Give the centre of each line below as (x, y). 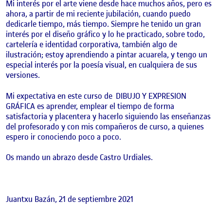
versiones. (23, 75)
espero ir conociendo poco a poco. (64, 136)
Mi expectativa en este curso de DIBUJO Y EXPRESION (96, 96)
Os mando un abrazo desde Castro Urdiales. (79, 157)
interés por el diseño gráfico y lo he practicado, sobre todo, (105, 34)
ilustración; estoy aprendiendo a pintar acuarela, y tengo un (107, 55)
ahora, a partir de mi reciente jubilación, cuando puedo (98, 14)
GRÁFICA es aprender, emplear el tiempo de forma (90, 106)
